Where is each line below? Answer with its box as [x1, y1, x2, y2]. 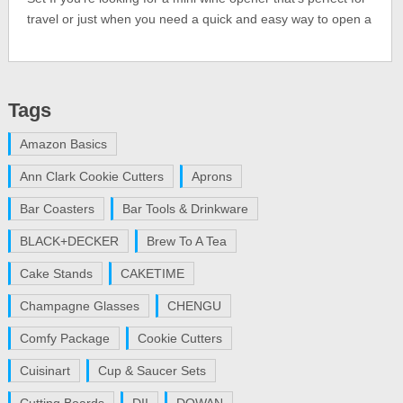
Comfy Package [19, 331, 110, 345]
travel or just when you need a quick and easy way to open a [26, 12, 372, 26]
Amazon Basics [19, 137, 107, 151]
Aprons [191, 169, 232, 184]
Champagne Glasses [19, 299, 139, 313]
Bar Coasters [19, 201, 94, 216]
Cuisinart [19, 363, 70, 378]
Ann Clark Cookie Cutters [19, 169, 164, 184]
